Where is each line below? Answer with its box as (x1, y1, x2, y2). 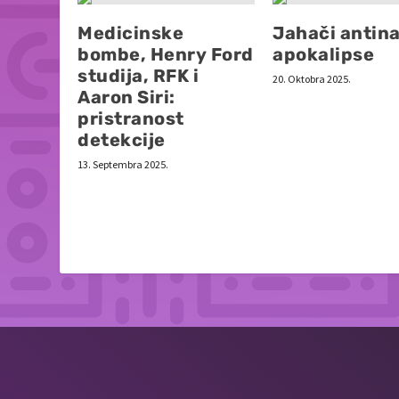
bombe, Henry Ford (77, 44, 254, 66)
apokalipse (273, 44, 374, 66)
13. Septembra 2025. (77, 158, 169, 172)
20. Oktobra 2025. (273, 72, 351, 86)
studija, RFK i (77, 65, 199, 87)
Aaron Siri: (77, 86, 175, 109)
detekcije (77, 129, 166, 151)
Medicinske (77, 22, 184, 45)
